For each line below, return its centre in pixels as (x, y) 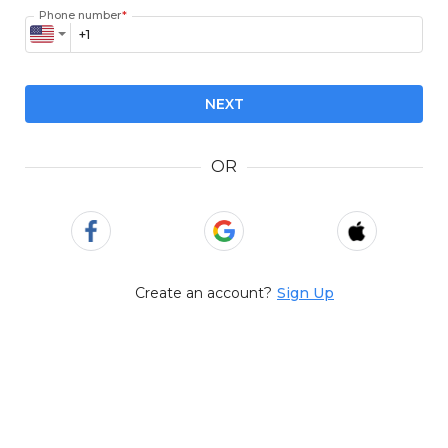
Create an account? (203, 293)
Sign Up (305, 293)
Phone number (80, 14)
